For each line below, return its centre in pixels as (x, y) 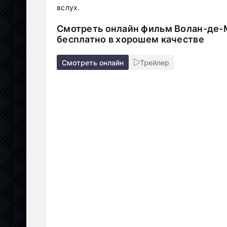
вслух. (68, 7)
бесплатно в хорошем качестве (130, 39)
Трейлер (155, 62)
